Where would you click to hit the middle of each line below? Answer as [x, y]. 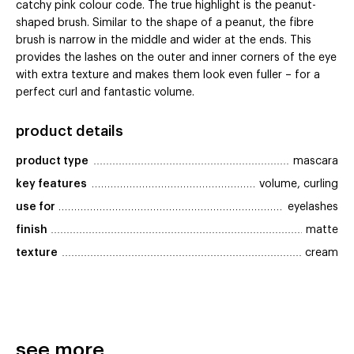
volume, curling [299, 185]
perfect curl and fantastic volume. [105, 93]
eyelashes [313, 207]
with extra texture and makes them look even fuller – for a [168, 75]
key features [51, 185]
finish [32, 230]
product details [70, 132]
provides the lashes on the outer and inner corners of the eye [176, 58]
